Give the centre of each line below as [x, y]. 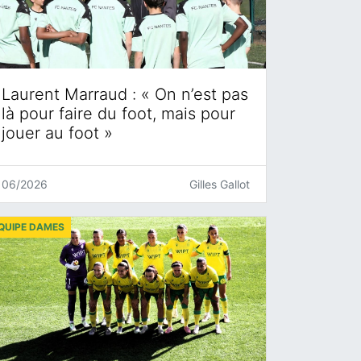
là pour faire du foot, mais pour [118, 113]
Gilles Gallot [220, 184]
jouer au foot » [57, 133]
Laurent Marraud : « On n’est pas [125, 94]
